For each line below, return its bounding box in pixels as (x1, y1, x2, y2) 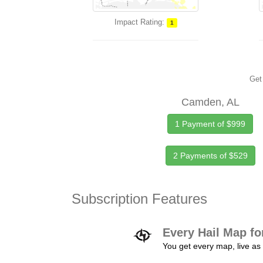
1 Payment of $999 (175, 119, 246, 129)
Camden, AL (181, 96, 240, 108)
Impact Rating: (114, 18, 164, 26)
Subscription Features (72, 191, 207, 207)
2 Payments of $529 (173, 151, 248, 160)
